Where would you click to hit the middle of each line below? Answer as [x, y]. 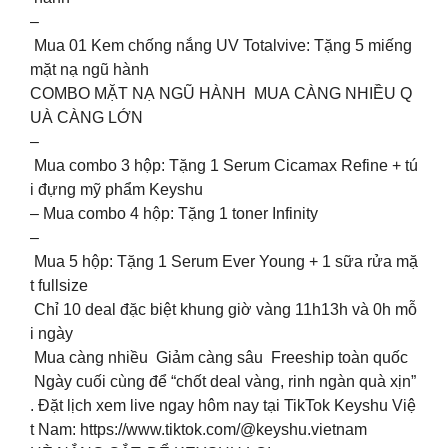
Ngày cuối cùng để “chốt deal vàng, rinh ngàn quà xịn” [223, 382]
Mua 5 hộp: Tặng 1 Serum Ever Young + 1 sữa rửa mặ [224, 262]
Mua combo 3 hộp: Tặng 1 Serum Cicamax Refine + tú [224, 166]
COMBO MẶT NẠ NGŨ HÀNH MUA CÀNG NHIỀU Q [221, 94]
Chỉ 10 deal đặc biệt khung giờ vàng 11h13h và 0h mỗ [223, 310]
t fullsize [59, 286]
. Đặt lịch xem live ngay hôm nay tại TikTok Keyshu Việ [223, 406]
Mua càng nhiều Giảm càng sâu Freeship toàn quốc [219, 358]
